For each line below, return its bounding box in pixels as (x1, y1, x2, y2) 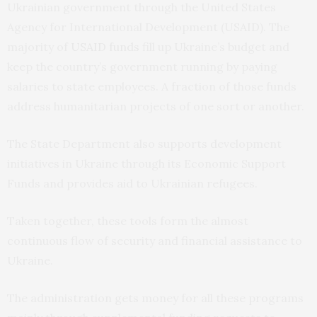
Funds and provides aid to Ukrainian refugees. (7, 176, 258, 191)
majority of (7, 40, 71, 54)
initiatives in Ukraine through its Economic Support (7, 156, 286, 171)
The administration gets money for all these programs (7, 291, 304, 306)
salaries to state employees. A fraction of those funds (7, 79, 296, 94)
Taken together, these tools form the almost (7, 214, 248, 229)
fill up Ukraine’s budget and (139, 40, 289, 54)
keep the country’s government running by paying (7, 59, 277, 74)
